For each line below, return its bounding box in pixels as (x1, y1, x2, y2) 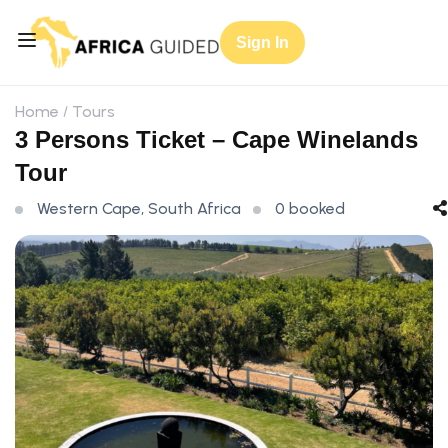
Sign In (235, 34, 289, 51)
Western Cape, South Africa (37, 199, 241, 218)
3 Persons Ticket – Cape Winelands (15, 126, 418, 153)
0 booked (275, 199, 345, 218)
